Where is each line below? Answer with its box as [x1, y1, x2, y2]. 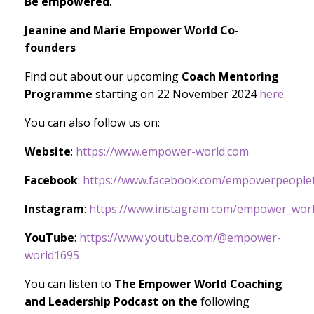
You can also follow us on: [25, 114, 160, 130]
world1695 [25, 247, 79, 263]
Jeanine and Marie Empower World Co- [25, 22, 239, 38]
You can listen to [25, 275, 111, 292]
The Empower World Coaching [114, 275, 282, 292]
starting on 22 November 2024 [95, 86, 257, 102]
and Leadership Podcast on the [25, 293, 198, 309]
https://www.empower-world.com [76, 143, 249, 159]
